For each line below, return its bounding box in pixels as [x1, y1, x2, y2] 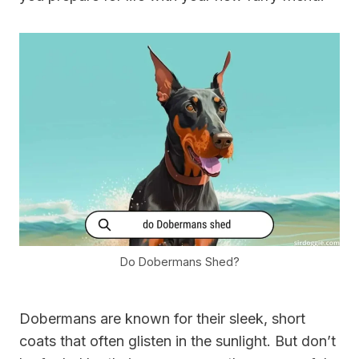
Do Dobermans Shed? [119, 254, 240, 268]
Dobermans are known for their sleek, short [19, 310, 305, 328]
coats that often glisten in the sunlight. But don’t [19, 333, 336, 350]
